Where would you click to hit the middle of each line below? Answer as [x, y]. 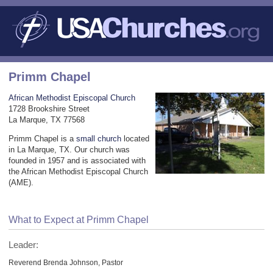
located [135, 138]
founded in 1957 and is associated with [77, 160]
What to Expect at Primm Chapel [79, 219]
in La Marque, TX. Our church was [69, 149]
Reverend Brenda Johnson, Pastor [66, 262]
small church [99, 138]
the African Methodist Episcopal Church [78, 171]
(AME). [21, 182]
